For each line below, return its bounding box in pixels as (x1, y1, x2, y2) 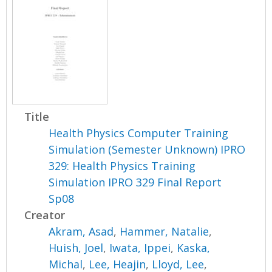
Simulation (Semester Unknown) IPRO (49, 142, 246, 157)
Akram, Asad (49, 224, 114, 239)
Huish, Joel (49, 240, 104, 256)
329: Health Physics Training (49, 158, 196, 174)
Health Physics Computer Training (49, 126, 229, 141)
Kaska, (177, 240, 211, 256)
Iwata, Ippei (109, 240, 171, 256)
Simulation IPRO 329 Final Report (49, 175, 222, 190)
